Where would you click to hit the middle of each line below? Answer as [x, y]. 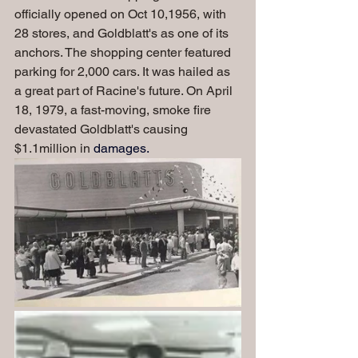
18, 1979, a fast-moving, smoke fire [114, 109]
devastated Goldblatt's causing [103, 129]
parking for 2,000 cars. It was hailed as [124, 71]
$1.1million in [54, 148]
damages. [121, 148]
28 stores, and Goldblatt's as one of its [123, 33]
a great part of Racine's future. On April [125, 90]
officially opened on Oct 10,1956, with [122, 14]
